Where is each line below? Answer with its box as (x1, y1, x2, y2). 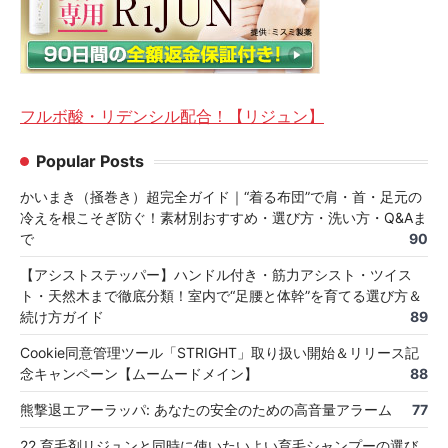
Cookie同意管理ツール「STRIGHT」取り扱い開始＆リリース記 (20, 344, 419, 362)
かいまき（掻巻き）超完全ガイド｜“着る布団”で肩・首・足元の (20, 188, 422, 206)
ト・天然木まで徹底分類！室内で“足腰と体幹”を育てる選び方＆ (20, 287, 422, 305)
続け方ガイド (20, 308, 104, 326)
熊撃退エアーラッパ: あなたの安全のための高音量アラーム (20, 401, 392, 419)
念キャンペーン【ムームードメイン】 (20, 365, 258, 383)
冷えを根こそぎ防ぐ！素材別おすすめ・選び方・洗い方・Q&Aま (20, 209, 427, 227)
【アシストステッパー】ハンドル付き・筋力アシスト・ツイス (20, 266, 412, 284)
